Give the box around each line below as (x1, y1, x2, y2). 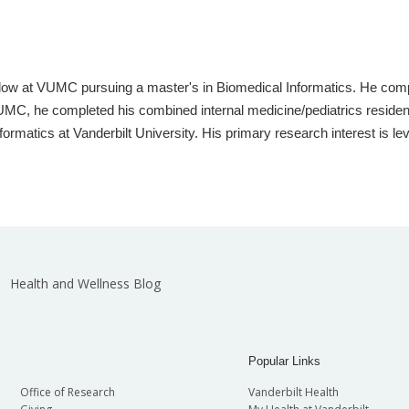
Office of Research (19, 384, 115, 401)
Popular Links (247, 354, 320, 369)
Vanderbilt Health (247, 384, 339, 401)
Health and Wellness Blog (9, 275, 161, 293)
